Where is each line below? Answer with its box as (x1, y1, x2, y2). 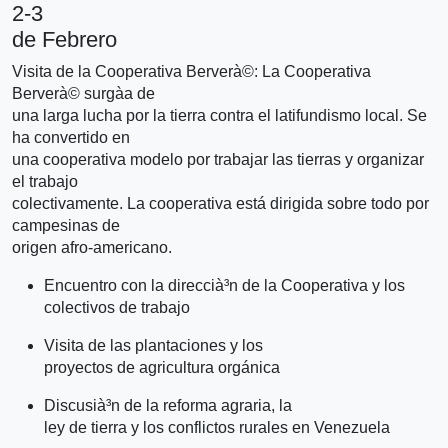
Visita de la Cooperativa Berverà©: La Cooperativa (12, 62, 371, 80)
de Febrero (12, 26, 117, 52)
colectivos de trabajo (44, 298, 190, 316)
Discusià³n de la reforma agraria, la (44, 396, 292, 414)
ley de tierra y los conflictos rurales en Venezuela (44, 418, 390, 436)
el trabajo (12, 172, 78, 190)
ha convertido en (12, 128, 130, 146)
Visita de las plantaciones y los (44, 336, 263, 354)
